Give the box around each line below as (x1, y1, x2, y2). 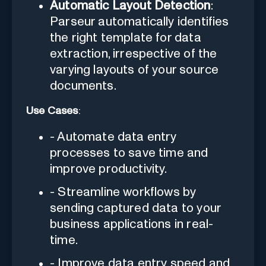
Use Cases (26, 105, 78, 116)
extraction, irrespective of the (50, 47, 217, 60)
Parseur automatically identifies (50, 15, 229, 28)
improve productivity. (50, 162, 167, 175)
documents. (50, 79, 116, 92)
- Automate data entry (50, 130, 177, 143)
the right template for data (50, 31, 201, 44)
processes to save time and (50, 146, 208, 159)
